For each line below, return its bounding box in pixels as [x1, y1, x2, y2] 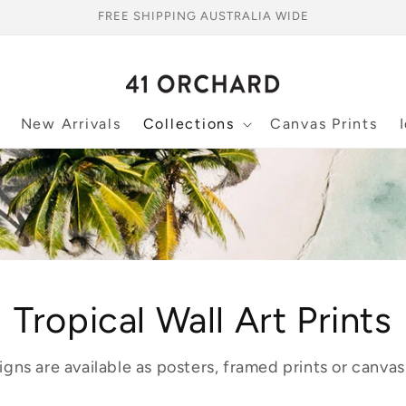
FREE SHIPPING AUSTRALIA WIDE [97, 9, 309, 23]
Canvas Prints [269, 115, 378, 132]
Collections [142, 115, 235, 132]
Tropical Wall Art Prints [14, 298, 392, 342]
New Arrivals [20, 115, 121, 132]
